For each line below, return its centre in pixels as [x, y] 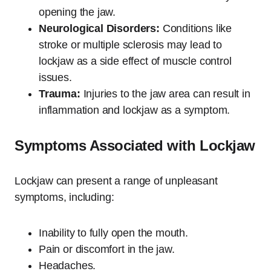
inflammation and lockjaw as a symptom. [135, 110]
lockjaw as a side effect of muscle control [135, 61]
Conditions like [195, 28]
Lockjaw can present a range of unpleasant [116, 181]
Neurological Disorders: [99, 28]
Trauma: [60, 93]
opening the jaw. [77, 12]
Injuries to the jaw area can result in [165, 93]
